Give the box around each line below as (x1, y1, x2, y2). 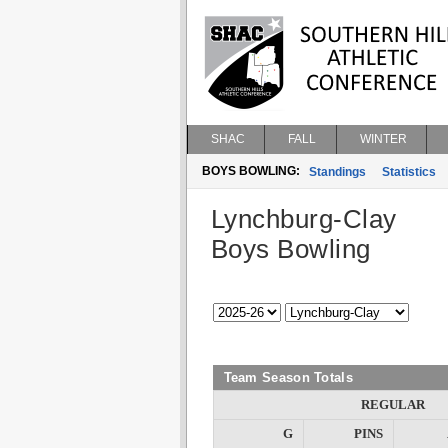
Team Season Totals (223, 370, 353, 385)
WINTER (359, 132, 407, 146)
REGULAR (361, 397, 425, 412)
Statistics (381, 165, 436, 179)
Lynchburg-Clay (210, 204, 397, 234)
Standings (308, 165, 366, 179)
